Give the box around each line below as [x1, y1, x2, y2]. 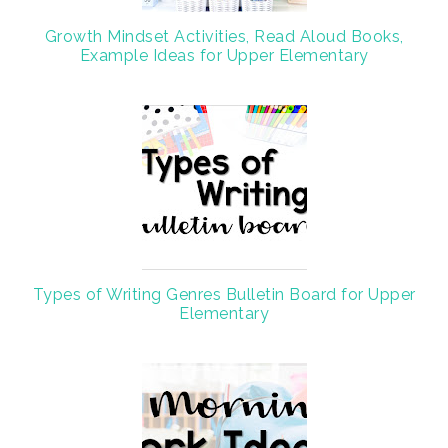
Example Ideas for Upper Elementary [79, 45, 369, 65]
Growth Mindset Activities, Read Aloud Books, [44, 26, 404, 46]
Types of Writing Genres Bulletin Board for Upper [32, 284, 416, 304]
